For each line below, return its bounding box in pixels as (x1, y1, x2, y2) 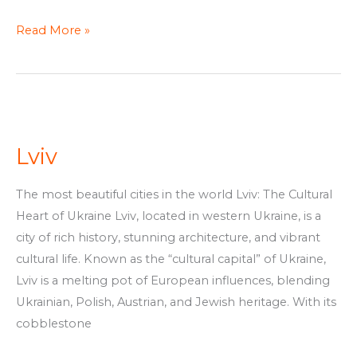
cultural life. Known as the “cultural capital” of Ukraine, (16, 252, 326, 267)
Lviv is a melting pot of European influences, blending (16, 273, 330, 288)
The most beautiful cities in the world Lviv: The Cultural (16, 187, 332, 202)
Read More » (16, 22, 90, 37)
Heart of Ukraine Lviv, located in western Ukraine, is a (16, 209, 321, 224)
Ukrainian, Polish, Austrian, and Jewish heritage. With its (16, 295, 336, 310)
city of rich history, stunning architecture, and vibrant (16, 230, 320, 245)
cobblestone (16, 316, 92, 331)
